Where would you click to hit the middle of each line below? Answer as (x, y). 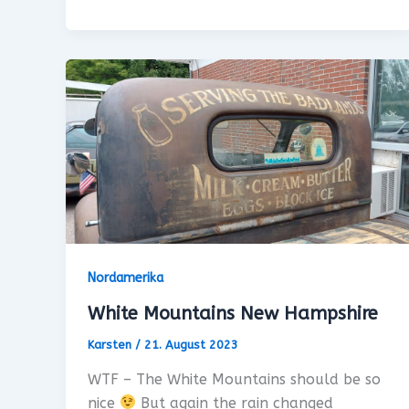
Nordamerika (126, 278)
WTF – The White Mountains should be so (234, 379)
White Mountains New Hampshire (233, 314)
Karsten (111, 345)
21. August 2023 (191, 345)
